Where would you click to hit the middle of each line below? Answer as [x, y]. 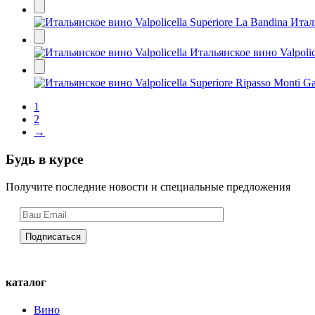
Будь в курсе [44, 160]
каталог [26, 283]
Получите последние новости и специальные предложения [148, 186]
